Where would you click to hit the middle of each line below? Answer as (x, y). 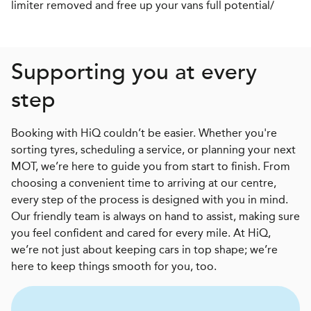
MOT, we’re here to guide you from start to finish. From (151, 166)
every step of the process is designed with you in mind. (150, 200)
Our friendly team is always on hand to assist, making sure (155, 216)
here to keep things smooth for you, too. (114, 266)
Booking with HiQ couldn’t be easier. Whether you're (144, 133)
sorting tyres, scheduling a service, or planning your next (153, 150)
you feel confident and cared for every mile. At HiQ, (141, 233)
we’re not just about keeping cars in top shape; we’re (144, 250)
